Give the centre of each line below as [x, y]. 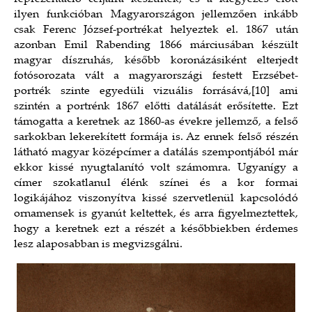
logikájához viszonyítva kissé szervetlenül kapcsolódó [156, 198]
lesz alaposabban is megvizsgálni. [98, 244]
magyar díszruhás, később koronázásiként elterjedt [156, 61]
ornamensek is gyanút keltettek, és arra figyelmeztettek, [156, 214]
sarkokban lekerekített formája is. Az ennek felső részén [156, 137]
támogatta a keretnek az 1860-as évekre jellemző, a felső [156, 122]
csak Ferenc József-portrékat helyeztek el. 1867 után [156, 30]
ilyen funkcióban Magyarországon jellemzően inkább [156, 15]
